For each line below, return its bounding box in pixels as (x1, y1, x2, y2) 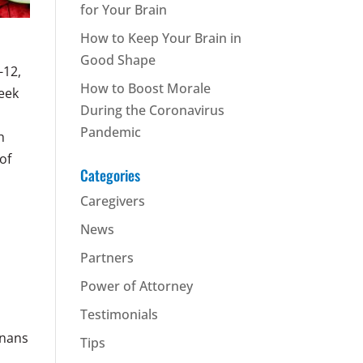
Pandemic (79, 123, 141, 141)
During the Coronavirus (79, 101, 224, 119)
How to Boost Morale (79, 79, 211, 97)
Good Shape (79, 51, 156, 69)
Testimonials (79, 305, 158, 323)
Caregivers (79, 192, 145, 210)
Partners (79, 249, 134, 267)
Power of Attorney (79, 277, 193, 295)
